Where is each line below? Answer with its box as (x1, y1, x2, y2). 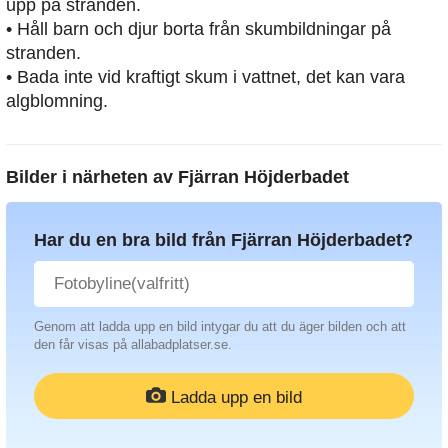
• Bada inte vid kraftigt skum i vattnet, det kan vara (6, 66, 405, 87)
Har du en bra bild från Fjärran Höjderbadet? (34, 229, 413, 250)
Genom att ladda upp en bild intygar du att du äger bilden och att (34, 318, 406, 334)
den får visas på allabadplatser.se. (34, 336, 232, 352)
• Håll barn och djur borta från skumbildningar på (6, 18, 391, 39)
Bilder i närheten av (6, 166, 178, 187)
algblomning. (6, 90, 108, 111)
